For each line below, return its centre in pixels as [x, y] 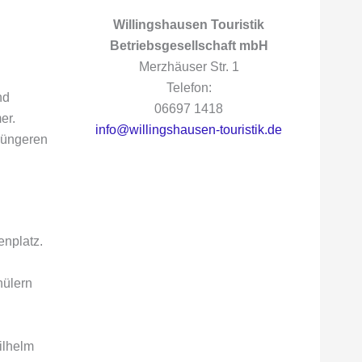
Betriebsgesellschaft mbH [189, 46]
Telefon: [189, 88]
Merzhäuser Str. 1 [189, 67]
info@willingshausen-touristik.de [189, 130]
